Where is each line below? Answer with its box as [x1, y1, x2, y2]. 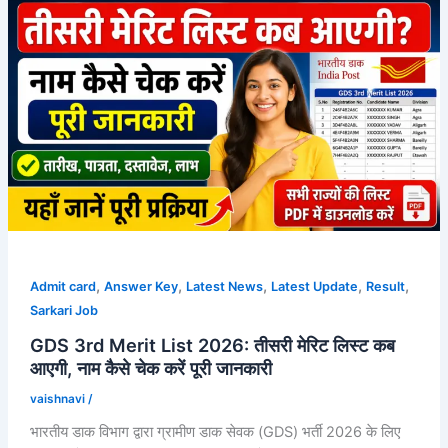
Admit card [29, 279, 96, 295]
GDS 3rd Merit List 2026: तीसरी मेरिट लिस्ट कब [29, 333, 395, 356]
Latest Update [270, 279, 358, 295]
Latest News [185, 279, 263, 295]
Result [365, 279, 405, 295]
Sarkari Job [29, 303, 98, 319]
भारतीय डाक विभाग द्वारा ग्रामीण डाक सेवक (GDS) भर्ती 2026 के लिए [29, 422, 401, 441]
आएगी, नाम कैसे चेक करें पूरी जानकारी [29, 356, 272, 379]
